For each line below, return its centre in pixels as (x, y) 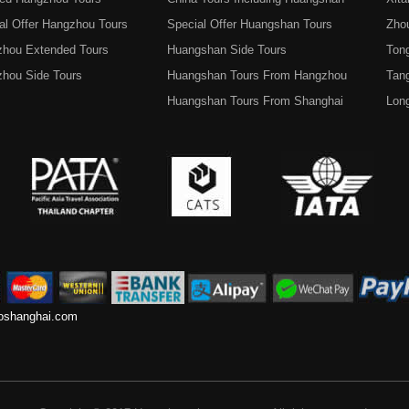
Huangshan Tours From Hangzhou (257, 75)
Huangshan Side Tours (227, 50)
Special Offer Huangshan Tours (250, 24)
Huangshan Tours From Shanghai (255, 101)
